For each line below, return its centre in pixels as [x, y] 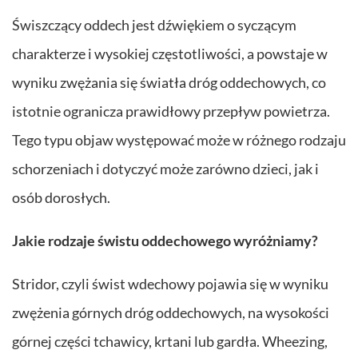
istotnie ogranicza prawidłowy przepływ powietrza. [171, 111]
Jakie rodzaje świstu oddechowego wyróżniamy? [165, 240]
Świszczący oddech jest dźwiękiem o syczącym [154, 24]
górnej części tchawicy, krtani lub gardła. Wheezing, [170, 341]
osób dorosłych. [61, 197]
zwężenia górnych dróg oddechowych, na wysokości [171, 312]
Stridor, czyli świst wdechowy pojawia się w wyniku [170, 283]
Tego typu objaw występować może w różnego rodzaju [179, 139]
